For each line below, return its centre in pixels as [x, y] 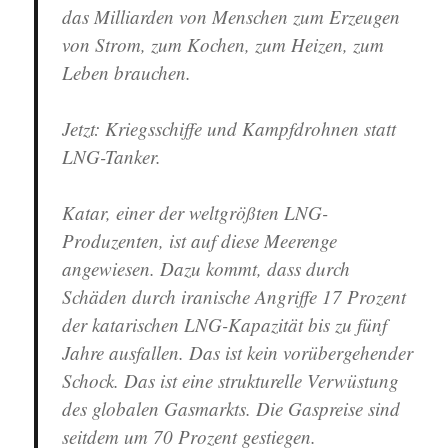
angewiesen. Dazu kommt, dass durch [206, 268]
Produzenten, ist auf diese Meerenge [200, 240]
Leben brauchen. [127, 72]
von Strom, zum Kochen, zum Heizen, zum [223, 44]
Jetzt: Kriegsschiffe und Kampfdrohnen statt [229, 128]
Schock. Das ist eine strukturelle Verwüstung [231, 380]
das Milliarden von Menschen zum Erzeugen [231, 16]
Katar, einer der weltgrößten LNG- [195, 212]
